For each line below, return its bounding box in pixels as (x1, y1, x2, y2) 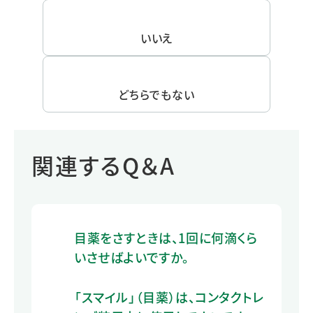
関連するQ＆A (31, 148, 175, 181)
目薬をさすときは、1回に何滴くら (74, 228, 258, 247)
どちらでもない (118, 85, 195, 103)
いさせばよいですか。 (74, 247, 190, 266)
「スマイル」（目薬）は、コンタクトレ (74, 287, 264, 306)
